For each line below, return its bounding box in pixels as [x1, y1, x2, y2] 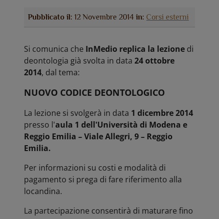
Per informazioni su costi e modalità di [24, 162, 166, 173]
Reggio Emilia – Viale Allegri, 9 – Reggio [24, 131, 173, 142]
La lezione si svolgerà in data [24, 108, 131, 118]
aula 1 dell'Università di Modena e [55, 119, 188, 130]
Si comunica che [24, 44, 84, 54]
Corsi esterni [146, 13, 189, 22]
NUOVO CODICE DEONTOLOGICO [24, 87, 165, 98]
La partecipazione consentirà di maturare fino [24, 205, 194, 216]
